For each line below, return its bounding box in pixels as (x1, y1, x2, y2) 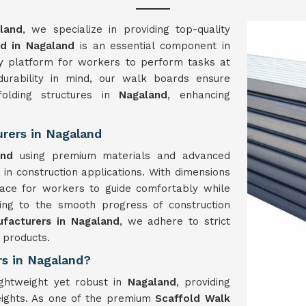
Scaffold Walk (155, 292, 231, 305)
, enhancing (167, 89, 231, 101)
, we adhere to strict (119, 215, 231, 227)
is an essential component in (74, 40, 231, 52)
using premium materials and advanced (19, 150, 231, 162)
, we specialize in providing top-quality (22, 23, 231, 36)
